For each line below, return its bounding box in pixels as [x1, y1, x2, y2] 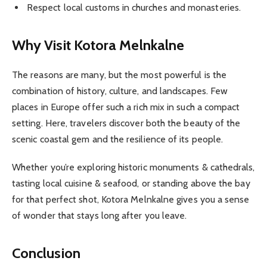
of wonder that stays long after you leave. [12, 209, 187, 221]
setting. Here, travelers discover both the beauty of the [12, 117, 241, 129]
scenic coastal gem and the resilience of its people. [12, 133, 223, 145]
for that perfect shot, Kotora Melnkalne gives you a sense [12, 193, 250, 205]
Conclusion [12, 244, 80, 262]
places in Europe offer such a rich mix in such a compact [12, 101, 240, 113]
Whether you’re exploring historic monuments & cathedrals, [12, 161, 255, 173]
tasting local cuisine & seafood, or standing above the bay [12, 177, 250, 189]
